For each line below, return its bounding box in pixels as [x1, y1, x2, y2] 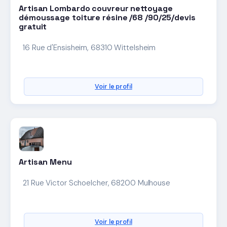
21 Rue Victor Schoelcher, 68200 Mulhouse [23, 178, 170, 188]
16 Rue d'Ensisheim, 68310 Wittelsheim [23, 43, 156, 53]
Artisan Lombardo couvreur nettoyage [19, 3, 173, 14]
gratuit [19, 21, 47, 32]
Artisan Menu [19, 157, 72, 168]
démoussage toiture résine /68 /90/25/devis [19, 12, 196, 23]
